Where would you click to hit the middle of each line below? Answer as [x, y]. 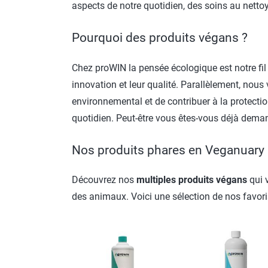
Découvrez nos [104, 180]
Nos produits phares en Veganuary [168, 150]
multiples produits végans [192, 180]
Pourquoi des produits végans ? [160, 37]
